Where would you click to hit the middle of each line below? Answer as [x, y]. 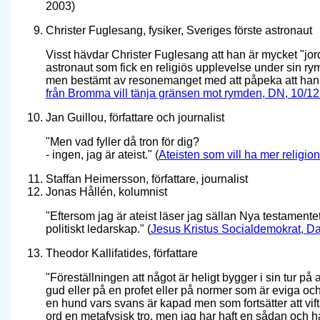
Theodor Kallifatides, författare [122, 254]
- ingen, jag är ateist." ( [102, 155]
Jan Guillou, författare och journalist [135, 118]
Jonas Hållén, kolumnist [106, 192]
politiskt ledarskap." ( [98, 229]
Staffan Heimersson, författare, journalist [147, 179]
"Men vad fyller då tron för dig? [122, 142]
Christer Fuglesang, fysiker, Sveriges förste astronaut [179, 31]
